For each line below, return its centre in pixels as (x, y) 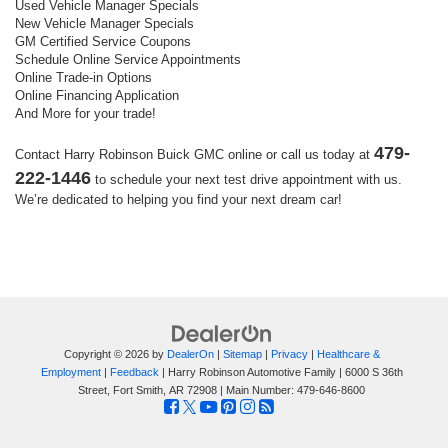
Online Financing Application (97, 95)
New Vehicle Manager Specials (104, 23)
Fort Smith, (138, 389)
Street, (94, 389)
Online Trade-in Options (83, 77)
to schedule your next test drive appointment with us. (246, 179)
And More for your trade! (85, 113)
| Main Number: (257, 389)
